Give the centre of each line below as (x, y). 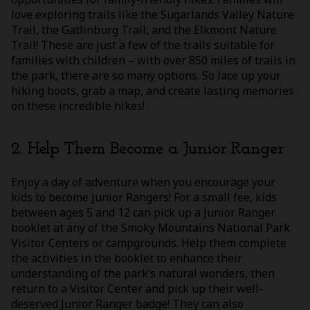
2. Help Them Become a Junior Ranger (147, 149)
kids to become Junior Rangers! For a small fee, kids (144, 197)
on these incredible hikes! (78, 106)
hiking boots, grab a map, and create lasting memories (153, 90)
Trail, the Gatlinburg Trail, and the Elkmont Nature (144, 29)
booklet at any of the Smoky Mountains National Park (151, 227)
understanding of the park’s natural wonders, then (143, 273)
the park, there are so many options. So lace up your (146, 75)
